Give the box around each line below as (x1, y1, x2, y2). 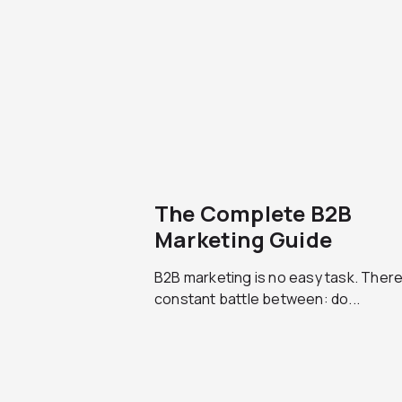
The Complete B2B (154, 198, 353, 228)
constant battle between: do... (154, 289, 360, 309)
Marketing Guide (154, 224, 332, 254)
